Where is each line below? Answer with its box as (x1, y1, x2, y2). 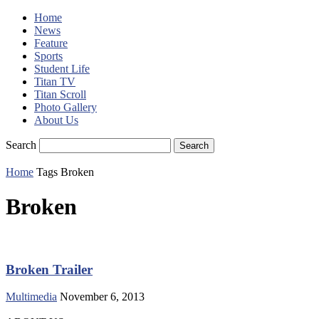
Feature (34, 37, 68, 49)
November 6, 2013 (60, 291, 145, 303)
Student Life (34, 63, 90, 75)
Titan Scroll (34, 88, 86, 100)
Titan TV (34, 75, 75, 88)
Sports (34, 50, 63, 62)
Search (6, 139, 36, 151)
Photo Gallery (34, 101, 97, 113)
